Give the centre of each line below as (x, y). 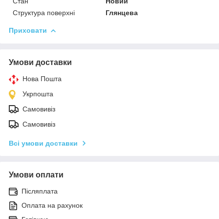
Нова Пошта (42, 78)
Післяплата (40, 191)
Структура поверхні (44, 12)
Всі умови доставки (43, 143)
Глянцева (122, 12)
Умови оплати (36, 175)
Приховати (28, 30)
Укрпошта (38, 94)
